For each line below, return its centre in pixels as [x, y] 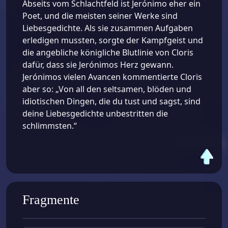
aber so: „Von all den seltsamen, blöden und [107, 89]
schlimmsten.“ [50, 126]
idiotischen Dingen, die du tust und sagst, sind [111, 102]
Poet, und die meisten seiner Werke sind [100, 16]
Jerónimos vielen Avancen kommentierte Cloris [112, 77]
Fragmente [51, 199]
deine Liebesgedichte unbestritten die [95, 114]
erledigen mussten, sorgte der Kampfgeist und [113, 40]
